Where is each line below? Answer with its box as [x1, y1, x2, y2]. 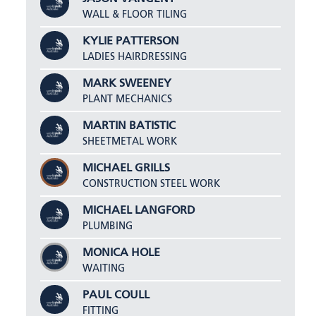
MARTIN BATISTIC [83, 120, 176, 132]
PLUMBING [83, 221, 133, 231]
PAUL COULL [83, 289, 150, 301]
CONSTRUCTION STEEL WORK [83, 178, 221, 189]
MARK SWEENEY [83, 78, 172, 90]
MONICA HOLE [83, 247, 161, 259]
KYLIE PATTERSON [83, 35, 180, 47]
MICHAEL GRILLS [83, 162, 171, 174]
